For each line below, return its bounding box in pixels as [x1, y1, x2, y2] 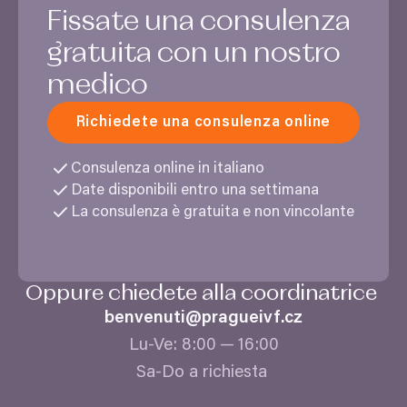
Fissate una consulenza [47, 7, 351, 37]
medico [47, 71, 154, 101]
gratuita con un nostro [47, 39, 341, 69]
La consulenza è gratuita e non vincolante [71, 204, 358, 221]
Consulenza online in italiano [71, 161, 268, 177]
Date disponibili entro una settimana [71, 183, 323, 199]
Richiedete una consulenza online [75, 115, 332, 131]
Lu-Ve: [128, 337, 182, 355]
